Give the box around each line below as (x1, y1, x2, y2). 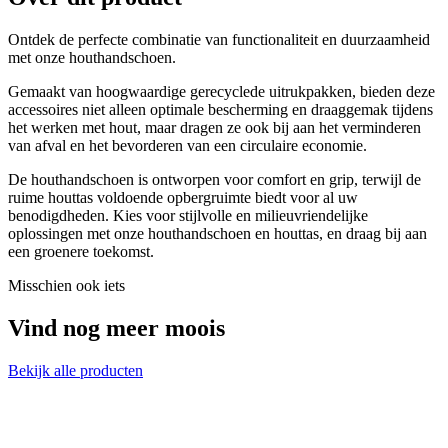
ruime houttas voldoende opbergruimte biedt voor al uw (8, 188, 358, 206)
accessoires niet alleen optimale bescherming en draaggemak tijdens (8, 100, 433, 118)
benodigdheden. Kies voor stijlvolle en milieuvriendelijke (8, 206, 368, 224)
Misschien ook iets (8, 276, 125, 294)
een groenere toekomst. (8, 242, 154, 260)
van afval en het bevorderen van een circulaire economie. (8, 136, 371, 154)
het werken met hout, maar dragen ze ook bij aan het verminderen (8, 118, 421, 136)
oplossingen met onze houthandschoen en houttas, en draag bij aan (8, 224, 427, 242)
